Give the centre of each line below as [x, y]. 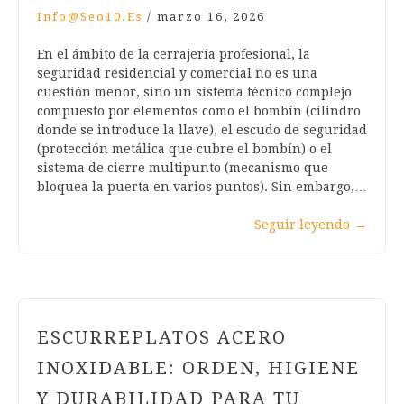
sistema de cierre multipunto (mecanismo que [183, 168]
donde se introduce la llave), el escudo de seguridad [202, 130]
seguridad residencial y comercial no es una [177, 73]
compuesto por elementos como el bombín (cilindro [199, 111]
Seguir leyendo [302, 225]
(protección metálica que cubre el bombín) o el [184, 149]
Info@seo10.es [90, 17]
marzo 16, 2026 [211, 17]
